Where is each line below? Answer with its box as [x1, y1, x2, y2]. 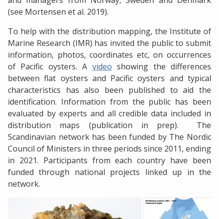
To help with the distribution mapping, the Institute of [8, 26, 211, 37]
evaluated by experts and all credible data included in [8, 108, 211, 119]
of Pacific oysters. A [8, 61, 92, 72]
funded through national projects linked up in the [8, 167, 211, 178]
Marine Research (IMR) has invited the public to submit [8, 38, 211, 49]
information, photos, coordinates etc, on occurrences [8, 49, 211, 61]
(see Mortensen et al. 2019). [8, 6, 110, 18]
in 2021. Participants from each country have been [8, 155, 211, 166]
